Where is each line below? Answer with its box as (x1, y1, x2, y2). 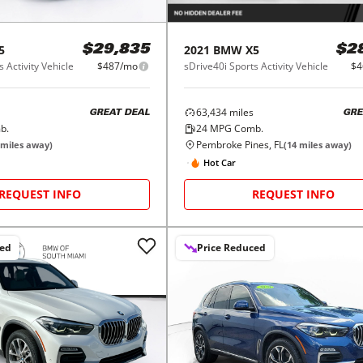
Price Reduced (196, 241, 266, 255)
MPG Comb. (207, 122, 263, 136)
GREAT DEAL (88, 108, 150, 117)
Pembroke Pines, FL (195, 138, 284, 152)
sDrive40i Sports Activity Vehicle (183, 59, 328, 74)
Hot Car (203, 156, 236, 169)
